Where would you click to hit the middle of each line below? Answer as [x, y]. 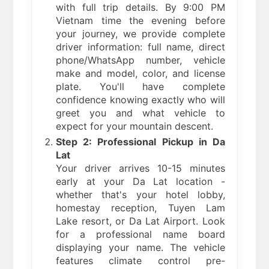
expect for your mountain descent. [135, 126]
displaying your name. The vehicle [141, 248]
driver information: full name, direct [141, 47]
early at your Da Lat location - [141, 182]
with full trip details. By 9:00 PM [141, 8]
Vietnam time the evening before [141, 21]
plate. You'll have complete [141, 87]
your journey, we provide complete [141, 34]
